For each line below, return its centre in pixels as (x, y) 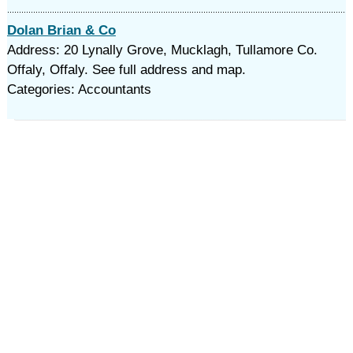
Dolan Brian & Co (61, 30)
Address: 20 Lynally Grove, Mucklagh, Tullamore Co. (162, 50)
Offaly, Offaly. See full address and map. (126, 70)
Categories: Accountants (79, 89)
